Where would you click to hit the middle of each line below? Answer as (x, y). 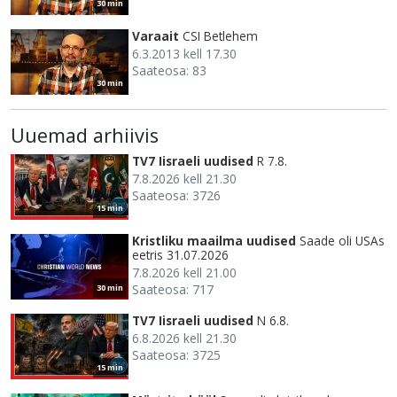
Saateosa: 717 (173, 289)
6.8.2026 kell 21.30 (184, 338)
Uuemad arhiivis (85, 135)
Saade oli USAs (342, 240)
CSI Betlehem (220, 35)
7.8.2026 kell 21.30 (184, 178)
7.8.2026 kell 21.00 (184, 272)
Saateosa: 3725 (176, 354)
